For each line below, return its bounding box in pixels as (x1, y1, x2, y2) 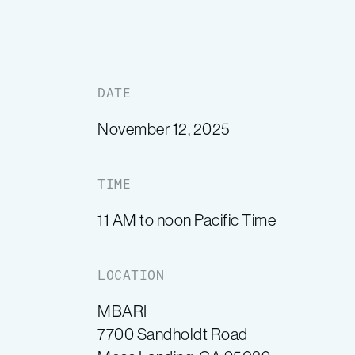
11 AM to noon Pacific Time (97, 210, 277, 230)
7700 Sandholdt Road (97, 324, 248, 344)
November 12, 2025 (97, 119, 231, 139)
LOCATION (97, 267, 165, 283)
